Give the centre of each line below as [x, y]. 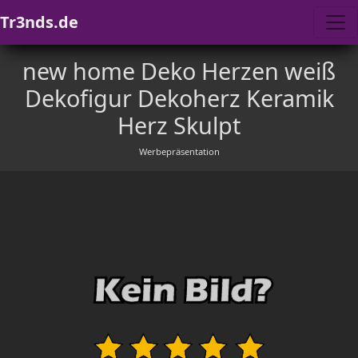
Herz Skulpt [179, 125]
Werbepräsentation [179, 151]
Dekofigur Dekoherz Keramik [179, 98]
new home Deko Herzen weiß [179, 71]
